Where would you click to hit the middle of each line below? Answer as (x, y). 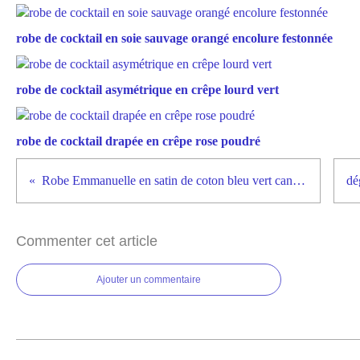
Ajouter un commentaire (149, 280)
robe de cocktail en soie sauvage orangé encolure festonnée (174, 38)
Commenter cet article (87, 241)
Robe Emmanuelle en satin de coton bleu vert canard (299, 180)
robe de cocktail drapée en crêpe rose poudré (138, 141)
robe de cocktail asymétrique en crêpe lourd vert (147, 90)
